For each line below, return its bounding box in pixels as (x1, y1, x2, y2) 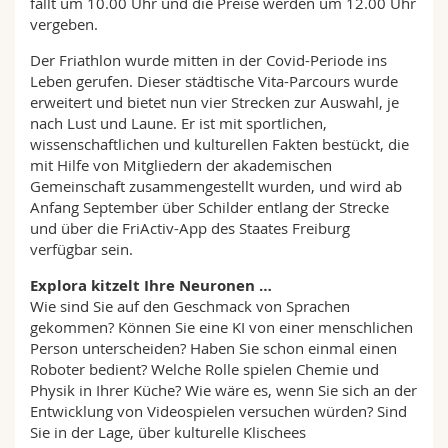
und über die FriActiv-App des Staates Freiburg (30, 218, 350, 238)
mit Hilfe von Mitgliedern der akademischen (30, 155, 332, 175)
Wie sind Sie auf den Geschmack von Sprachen (30, 296, 350, 316)
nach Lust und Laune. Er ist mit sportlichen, (30, 113, 327, 133)
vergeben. (30, 14, 98, 34)
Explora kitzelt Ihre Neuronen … (30, 275, 272, 296)
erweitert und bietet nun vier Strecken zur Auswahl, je (30, 92, 399, 112)
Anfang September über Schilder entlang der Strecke (30, 197, 389, 217)
